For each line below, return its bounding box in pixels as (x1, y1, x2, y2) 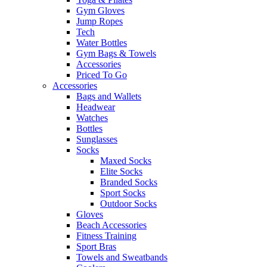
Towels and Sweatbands (76, 252, 167, 263)
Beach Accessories (76, 220, 147, 231)
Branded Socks (100, 177, 157, 188)
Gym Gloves (76, 5, 125, 16)
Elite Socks (100, 166, 142, 177)
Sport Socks (100, 188, 145, 198)
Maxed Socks (100, 156, 151, 166)
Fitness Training (76, 231, 136, 241)
